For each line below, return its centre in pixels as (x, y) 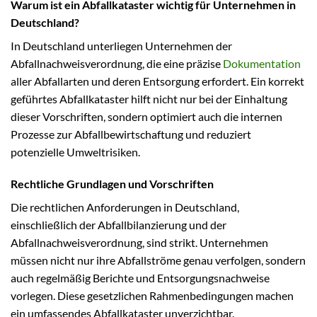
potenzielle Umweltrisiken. (75, 151)
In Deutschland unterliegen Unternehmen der (121, 45)
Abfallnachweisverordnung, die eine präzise (117, 63)
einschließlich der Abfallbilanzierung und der (119, 225)
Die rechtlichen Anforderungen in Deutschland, (125, 207)
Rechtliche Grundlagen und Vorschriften (112, 184)
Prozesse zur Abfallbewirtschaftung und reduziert (131, 134)
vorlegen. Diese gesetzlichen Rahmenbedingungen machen (152, 296)
